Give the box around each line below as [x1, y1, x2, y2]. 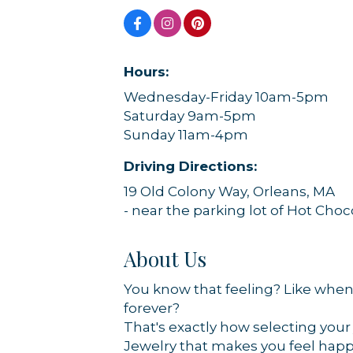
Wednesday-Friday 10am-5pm [124, 88, 329, 105]
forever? [124, 299, 180, 316]
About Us [124, 244, 206, 273]
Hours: [124, 63, 169, 80]
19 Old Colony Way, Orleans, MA [124, 183, 335, 199]
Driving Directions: [124, 158, 257, 174]
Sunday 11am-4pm [124, 126, 248, 143]
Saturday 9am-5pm [124, 107, 256, 124]
